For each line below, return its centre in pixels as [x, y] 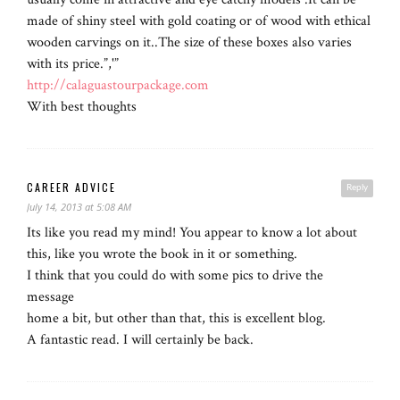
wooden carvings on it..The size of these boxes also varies [189, 43]
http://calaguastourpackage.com [118, 86]
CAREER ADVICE [71, 187]
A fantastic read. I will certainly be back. [140, 340]
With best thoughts [82, 107]
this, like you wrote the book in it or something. [162, 254]
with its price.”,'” [73, 64]
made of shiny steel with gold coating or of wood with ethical [199, 21]
